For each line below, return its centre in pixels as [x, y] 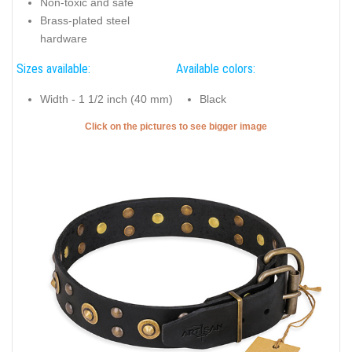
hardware [64, 38]
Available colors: [216, 69]
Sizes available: [53, 69]
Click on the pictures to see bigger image [176, 127]
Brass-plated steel [85, 20]
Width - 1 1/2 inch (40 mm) [106, 99]
